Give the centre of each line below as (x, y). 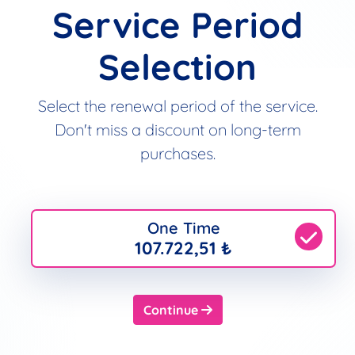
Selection (177, 67)
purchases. (177, 153)
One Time (183, 228)
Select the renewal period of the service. (177, 106)
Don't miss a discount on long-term (177, 130)
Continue (172, 310)
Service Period (177, 25)
